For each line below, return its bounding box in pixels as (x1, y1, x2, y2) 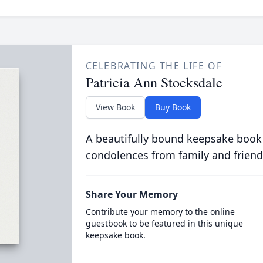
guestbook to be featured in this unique (85, 218, 243, 229)
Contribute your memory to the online (85, 206, 235, 217)
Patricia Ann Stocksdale (85, 73, 222, 92)
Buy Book (154, 102, 191, 113)
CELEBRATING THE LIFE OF (85, 59, 222, 72)
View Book (95, 102, 135, 113)
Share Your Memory (85, 188, 178, 201)
